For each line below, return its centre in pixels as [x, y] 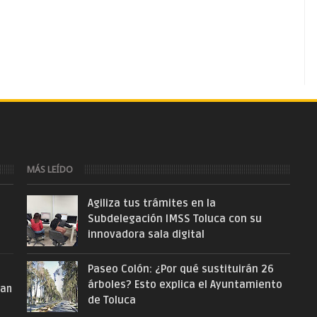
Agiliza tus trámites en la [151, 203]
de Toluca [111, 300]
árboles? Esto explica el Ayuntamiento [185, 284]
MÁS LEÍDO [50, 169]
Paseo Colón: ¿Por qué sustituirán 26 [180, 269]
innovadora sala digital [146, 234]
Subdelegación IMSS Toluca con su [174, 219]
